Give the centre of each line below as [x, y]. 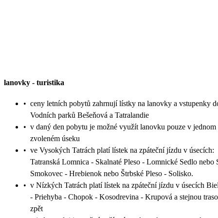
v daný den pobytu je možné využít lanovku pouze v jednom [123, 127]
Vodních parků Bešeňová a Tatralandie [90, 115]
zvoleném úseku [55, 138]
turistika [50, 83]
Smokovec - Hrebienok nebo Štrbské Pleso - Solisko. [112, 173]
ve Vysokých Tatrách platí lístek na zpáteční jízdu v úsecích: [122, 150]
